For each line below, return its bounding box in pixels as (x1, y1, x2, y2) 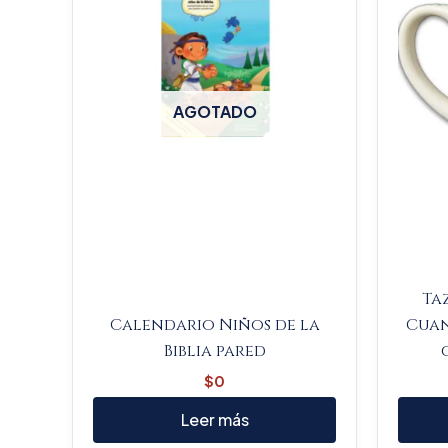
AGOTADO (172, 100, 257, 122)
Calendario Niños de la (109, 313, 320, 336)
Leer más (180, 409, 249, 431)
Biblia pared (163, 339, 266, 362)
